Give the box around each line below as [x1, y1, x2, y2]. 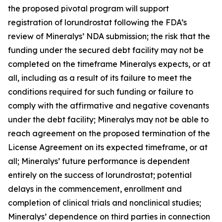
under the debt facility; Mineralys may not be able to [8, 114, 209, 124]
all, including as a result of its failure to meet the [8, 73, 192, 83]
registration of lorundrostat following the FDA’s [8, 17, 187, 27]
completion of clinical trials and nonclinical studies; [8, 198, 201, 208]
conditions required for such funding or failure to [8, 87, 193, 97]
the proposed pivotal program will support [8, 3, 169, 13]
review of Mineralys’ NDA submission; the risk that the [8, 31, 210, 41]
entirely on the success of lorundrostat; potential [8, 170, 192, 180]
